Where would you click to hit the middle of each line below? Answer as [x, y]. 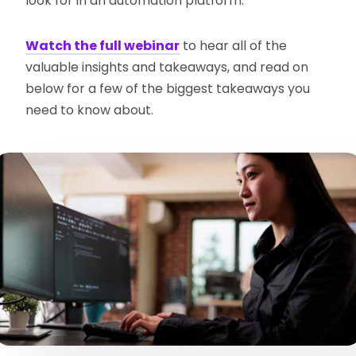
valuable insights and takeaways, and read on [167, 68]
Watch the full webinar [103, 46]
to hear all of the [234, 46]
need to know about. [90, 110]
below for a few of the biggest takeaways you [168, 89]
